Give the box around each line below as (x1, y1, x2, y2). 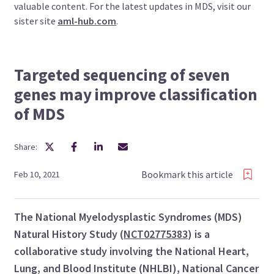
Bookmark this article (141, 168, 233, 181)
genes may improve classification (14, 83, 258, 105)
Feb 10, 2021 (14, 168, 61, 180)
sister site (14, 14, 58, 27)
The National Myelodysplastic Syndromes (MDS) (14, 209, 243, 224)
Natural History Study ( (14, 226, 124, 241)
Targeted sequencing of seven (14, 64, 231, 85)
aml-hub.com (57, 14, 117, 27)
